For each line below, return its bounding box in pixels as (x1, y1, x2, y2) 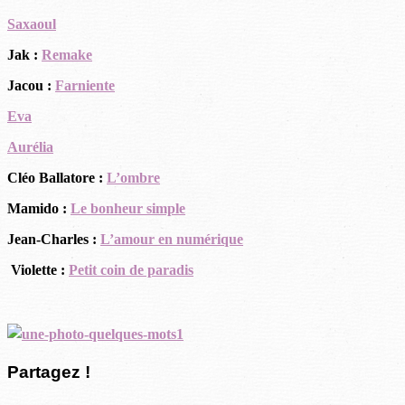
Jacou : (7, 77, 55, 93)
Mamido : (7, 200, 71, 216)
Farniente (55, 77, 115, 93)
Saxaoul (7, 15, 56, 32)
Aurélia (7, 138, 53, 155)
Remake (42, 46, 92, 62)
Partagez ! (7, 362, 90, 381)
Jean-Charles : (7, 231, 100, 247)
